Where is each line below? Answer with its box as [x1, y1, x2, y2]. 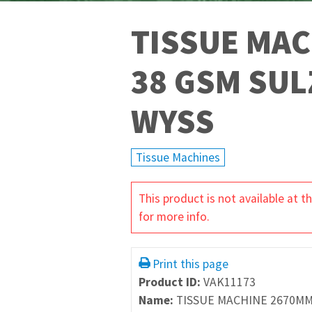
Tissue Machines [136, 150, 220, 165]
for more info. [139, 209, 210, 224]
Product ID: [139, 274, 203, 290]
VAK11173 [203, 274, 256, 290]
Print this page [153, 256, 228, 272]
